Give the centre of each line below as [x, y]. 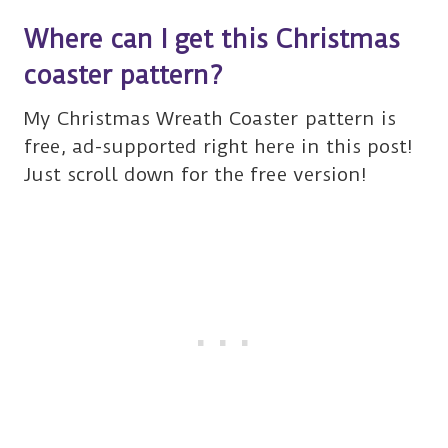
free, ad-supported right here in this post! [218, 147]
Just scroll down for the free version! [195, 175]
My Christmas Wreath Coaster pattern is [210, 119]
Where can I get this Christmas [212, 39]
